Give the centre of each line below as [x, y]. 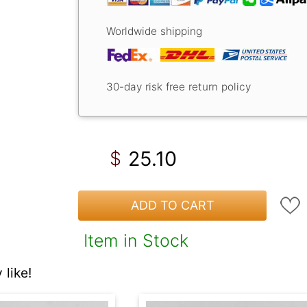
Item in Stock [136, 240]
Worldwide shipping [154, 31]
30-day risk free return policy [179, 86]
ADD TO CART [172, 206]
